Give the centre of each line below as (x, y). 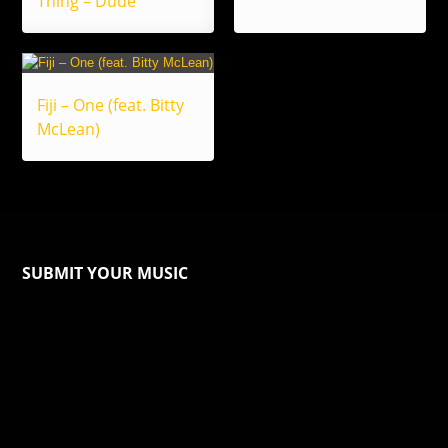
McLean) (69, 129)
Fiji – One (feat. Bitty (111, 105)
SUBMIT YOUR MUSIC (105, 273)
